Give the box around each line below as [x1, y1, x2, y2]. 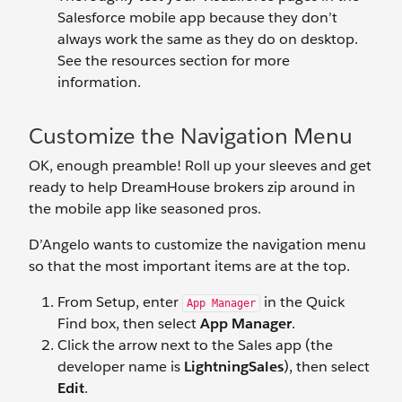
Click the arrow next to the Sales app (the [57, 336, 333, 355]
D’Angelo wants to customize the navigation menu [29, 235, 366, 255]
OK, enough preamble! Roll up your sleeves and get [29, 156, 371, 176]
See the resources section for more [57, 51, 290, 71]
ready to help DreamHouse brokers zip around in [29, 178, 355, 197]
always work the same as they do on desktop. [57, 30, 358, 49]
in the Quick [260, 293, 345, 312]
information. [57, 73, 141, 92]
